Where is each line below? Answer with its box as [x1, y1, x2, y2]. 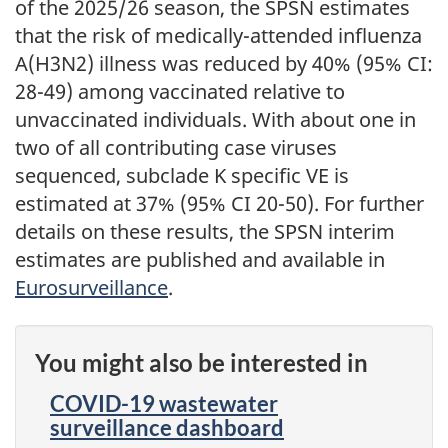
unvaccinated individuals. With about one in [15, 105, 416, 133]
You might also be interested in [35, 347, 368, 377]
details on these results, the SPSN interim [15, 217, 395, 245]
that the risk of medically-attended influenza [15, 21, 422, 49]
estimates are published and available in [15, 245, 385, 273]
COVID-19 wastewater [50, 390, 278, 418]
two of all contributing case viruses [15, 133, 337, 161]
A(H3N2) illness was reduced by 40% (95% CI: [15, 49, 433, 77]
